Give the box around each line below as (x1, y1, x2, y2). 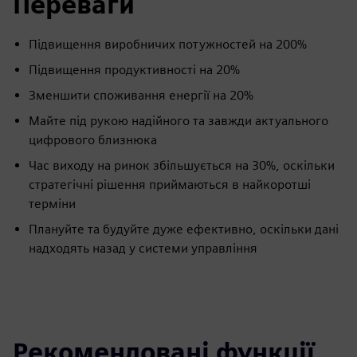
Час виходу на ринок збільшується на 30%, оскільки (29, 158, 335, 174)
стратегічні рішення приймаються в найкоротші (29, 177, 311, 193)
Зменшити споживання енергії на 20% (29, 88, 253, 104)
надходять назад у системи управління (29, 241, 257, 257)
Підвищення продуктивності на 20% (29, 62, 240, 78)
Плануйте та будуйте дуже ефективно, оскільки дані (29, 222, 339, 237)
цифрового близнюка (29, 132, 157, 148)
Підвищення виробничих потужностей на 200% (29, 37, 307, 53)
